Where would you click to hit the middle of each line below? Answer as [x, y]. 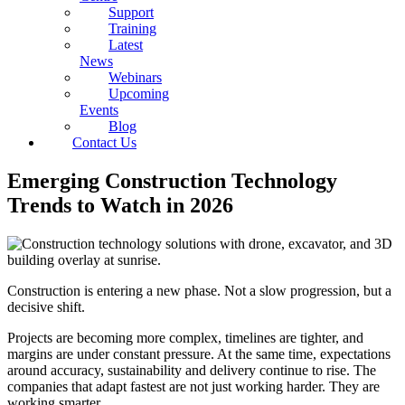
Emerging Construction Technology [172, 181]
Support [131, 13]
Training [132, 29]
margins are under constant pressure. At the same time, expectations [199, 354]
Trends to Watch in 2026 [120, 206]
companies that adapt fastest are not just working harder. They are [193, 387]
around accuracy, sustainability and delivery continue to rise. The [192, 371]
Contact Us [104, 143]
